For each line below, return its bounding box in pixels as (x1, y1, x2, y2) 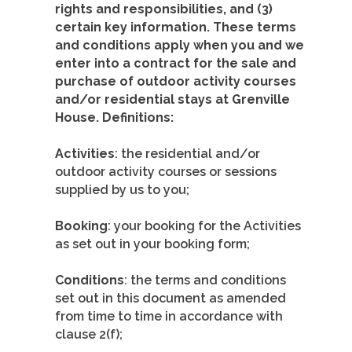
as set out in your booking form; (55, 236, 250, 252)
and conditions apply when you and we (55, 38, 304, 53)
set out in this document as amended (55, 291, 286, 306)
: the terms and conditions (124, 273, 286, 288)
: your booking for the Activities (108, 218, 301, 234)
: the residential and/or (115, 146, 260, 162)
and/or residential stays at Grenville (55, 92, 290, 108)
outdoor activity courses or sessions (55, 164, 277, 180)
